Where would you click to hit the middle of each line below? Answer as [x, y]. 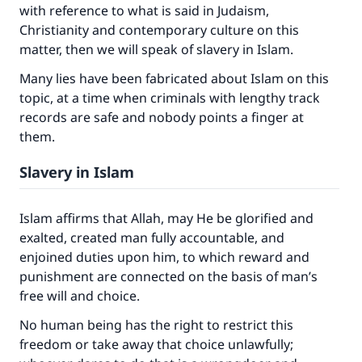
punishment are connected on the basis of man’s [168, 276]
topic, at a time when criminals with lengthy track [170, 98]
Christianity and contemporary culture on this [159, 30]
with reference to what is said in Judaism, [144, 11]
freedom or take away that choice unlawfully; [156, 344]
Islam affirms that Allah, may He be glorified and [166, 218]
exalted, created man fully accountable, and [152, 238]
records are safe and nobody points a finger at [162, 117]
